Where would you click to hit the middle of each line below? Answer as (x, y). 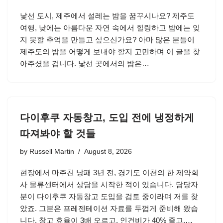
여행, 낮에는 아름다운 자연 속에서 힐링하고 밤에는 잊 (110, 28)
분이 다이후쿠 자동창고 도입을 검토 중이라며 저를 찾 (109, 196)
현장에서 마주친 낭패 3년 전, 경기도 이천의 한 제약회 (109, 172)
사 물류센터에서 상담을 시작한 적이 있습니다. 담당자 (109, 184)
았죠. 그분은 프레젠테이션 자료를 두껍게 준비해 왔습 (109, 208)
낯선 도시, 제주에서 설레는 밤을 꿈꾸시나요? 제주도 (107, 16)
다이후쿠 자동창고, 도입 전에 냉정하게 (107, 117)
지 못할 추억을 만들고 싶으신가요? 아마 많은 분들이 (107, 40)
